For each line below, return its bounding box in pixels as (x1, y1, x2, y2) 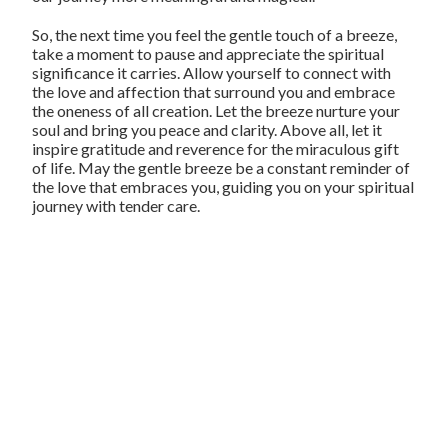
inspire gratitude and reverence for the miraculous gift (32, 139, 400, 159)
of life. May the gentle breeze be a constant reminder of (32, 158, 411, 178)
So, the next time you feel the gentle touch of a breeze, (32, 25, 398, 45)
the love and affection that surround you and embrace (32, 82, 396, 102)
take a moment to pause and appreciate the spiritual (32, 44, 385, 64)
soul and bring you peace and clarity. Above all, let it (32, 120, 383, 140)
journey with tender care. (32, 196, 201, 216)
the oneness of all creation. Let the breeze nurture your (32, 101, 401, 121)
